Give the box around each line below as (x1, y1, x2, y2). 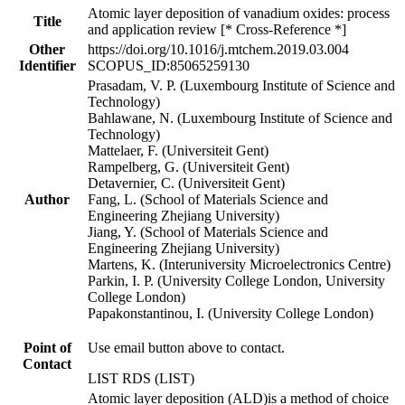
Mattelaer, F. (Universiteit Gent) (88, 142, 268, 158)
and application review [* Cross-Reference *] (88, 21, 346, 37)
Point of (23, 339, 71, 355)
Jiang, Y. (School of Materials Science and (88, 223, 328, 240)
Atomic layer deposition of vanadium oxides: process (88, 5, 390, 21)
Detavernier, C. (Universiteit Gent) (88, 174, 285, 191)
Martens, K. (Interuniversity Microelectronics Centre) (88, 256, 391, 272)
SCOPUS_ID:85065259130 (88, 57, 250, 73)
